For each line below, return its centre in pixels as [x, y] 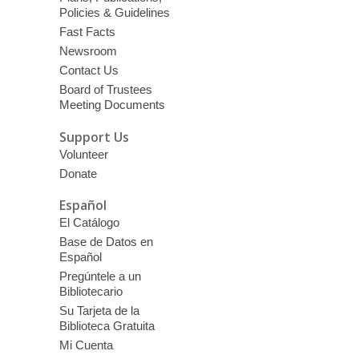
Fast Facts [87, 32]
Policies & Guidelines [114, 13]
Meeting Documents [112, 105]
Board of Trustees [105, 90]
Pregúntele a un [100, 276]
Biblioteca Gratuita [107, 326]
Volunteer [83, 154]
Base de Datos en [106, 242]
